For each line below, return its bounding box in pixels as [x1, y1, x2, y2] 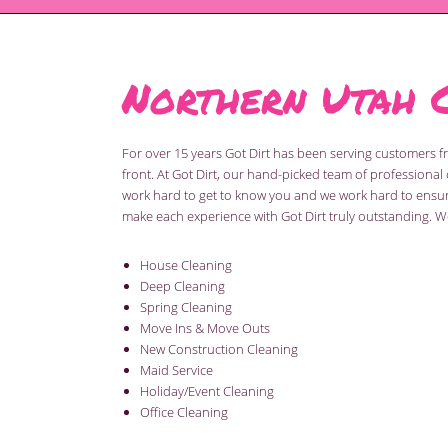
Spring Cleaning [140, 298, 232, 316]
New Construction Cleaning [140, 340, 298, 358]
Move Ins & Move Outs [140, 319, 270, 337]
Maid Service [140, 361, 213, 379]
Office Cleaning [140, 403, 228, 421]
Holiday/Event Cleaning [140, 382, 274, 400]
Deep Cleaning [140, 277, 225, 295]
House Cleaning [140, 256, 232, 274]
